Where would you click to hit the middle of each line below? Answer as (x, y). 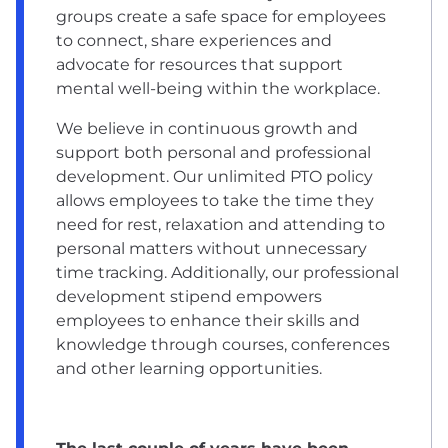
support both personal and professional (213, 152)
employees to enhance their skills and (208, 320)
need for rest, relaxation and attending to (220, 224)
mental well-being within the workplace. (218, 88)
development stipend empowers (189, 296)
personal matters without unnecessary (211, 248)
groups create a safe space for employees (221, 16)
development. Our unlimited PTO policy (214, 176)
